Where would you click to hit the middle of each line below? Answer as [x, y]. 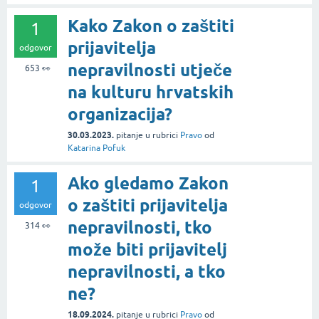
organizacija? [120, 115]
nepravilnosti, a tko [147, 272]
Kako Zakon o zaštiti [151, 26]
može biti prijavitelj [147, 250]
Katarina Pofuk [96, 148]
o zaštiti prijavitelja [148, 206]
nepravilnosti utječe [150, 70]
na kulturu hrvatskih [151, 93]
